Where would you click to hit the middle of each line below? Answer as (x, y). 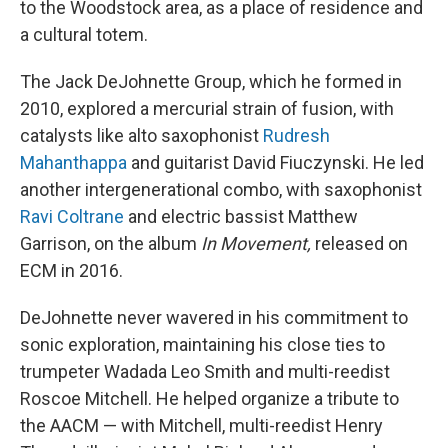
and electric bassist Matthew (241, 216)
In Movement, (258, 243)
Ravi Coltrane (72, 216)
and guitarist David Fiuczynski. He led (275, 162)
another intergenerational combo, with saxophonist (221, 189)
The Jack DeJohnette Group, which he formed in (211, 81)
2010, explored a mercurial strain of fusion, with (207, 108)
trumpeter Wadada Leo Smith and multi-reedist (205, 371)
